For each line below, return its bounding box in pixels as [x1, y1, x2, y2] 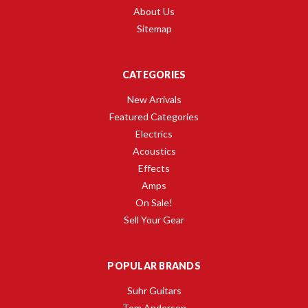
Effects [138, 162, 170, 174]
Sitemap [136, 22, 172, 34]
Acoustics [132, 144, 176, 157]
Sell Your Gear [124, 213, 184, 225]
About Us [133, 5, 175, 17]
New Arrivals [126, 93, 181, 105]
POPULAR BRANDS [107, 259, 201, 272]
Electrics [135, 127, 173, 140]
